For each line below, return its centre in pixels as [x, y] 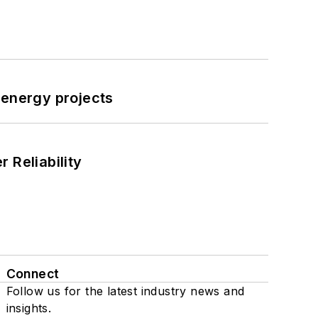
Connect [33, 274]
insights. [29, 308]
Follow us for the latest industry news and [125, 291]
